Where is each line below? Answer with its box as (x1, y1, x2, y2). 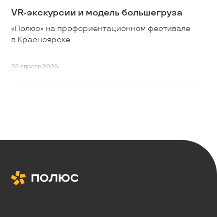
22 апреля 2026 (11, 63, 58, 70)
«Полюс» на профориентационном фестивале (11, 24, 190, 33)
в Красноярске (11, 35, 70, 45)
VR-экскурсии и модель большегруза (11, 7, 183, 18)
